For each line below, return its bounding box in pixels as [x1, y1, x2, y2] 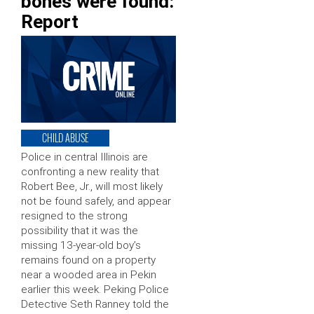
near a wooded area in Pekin [21, 268, 156, 282]
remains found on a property [21, 254, 156, 267]
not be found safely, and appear [21, 195, 171, 208]
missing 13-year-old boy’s [21, 239, 141, 252]
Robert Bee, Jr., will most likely [21, 180, 163, 193]
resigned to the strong [21, 210, 128, 223]
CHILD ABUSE [42, 130, 88, 146]
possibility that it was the [21, 224, 138, 238]
